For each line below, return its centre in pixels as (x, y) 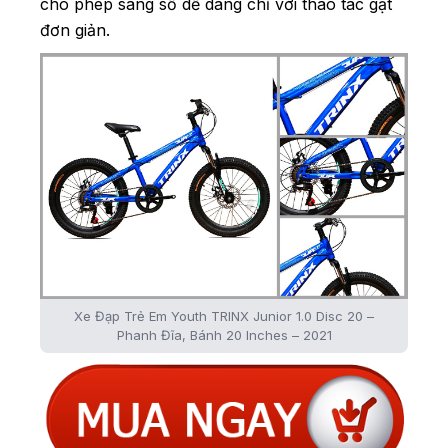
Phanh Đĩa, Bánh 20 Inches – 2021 (224, 334)
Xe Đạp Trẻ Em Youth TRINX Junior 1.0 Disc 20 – (224, 315)
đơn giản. (75, 30)
